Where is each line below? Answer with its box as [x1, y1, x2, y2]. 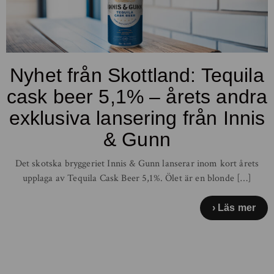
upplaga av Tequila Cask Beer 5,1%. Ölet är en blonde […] [22, 171, 252, 185]
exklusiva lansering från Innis [9, 106, 265, 129]
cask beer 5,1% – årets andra [6, 85, 268, 108]
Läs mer [217, 202, 256, 213]
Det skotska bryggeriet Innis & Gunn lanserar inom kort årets [15, 157, 259, 170]
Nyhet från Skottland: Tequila [10, 64, 264, 86]
